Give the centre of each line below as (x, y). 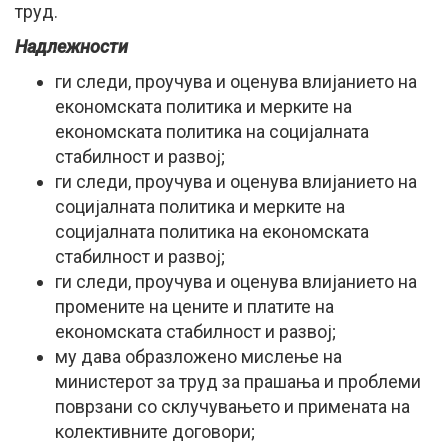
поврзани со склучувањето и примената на (232, 406)
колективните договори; (155, 431)
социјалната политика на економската (212, 231)
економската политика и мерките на (203, 106)
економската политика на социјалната (212, 131)
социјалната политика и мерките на (200, 206)
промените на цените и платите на (194, 306)
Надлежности (71, 46)
